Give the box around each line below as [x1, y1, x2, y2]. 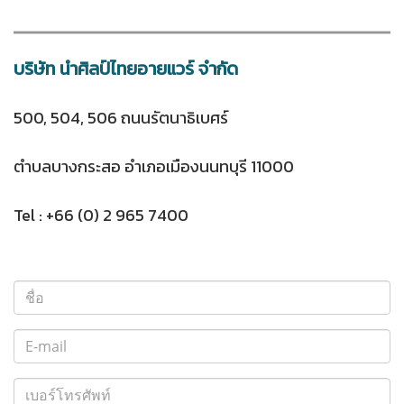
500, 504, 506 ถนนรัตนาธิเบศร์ [14, 106, 228, 130]
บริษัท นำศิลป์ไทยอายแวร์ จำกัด [14, 55, 238, 82]
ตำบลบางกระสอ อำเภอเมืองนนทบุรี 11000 [14, 154, 294, 179]
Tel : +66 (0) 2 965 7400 [14, 203, 188, 227]
